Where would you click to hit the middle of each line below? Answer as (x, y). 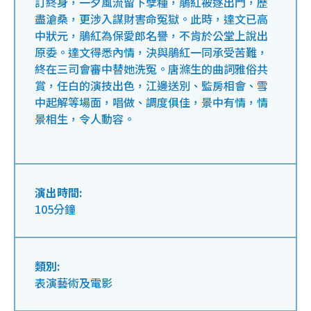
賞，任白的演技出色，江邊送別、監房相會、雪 (151, 85)
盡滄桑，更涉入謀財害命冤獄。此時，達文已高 (151, 19)
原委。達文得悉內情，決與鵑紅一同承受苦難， (151, 52)
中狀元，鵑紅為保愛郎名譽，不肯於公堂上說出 (151, 35)
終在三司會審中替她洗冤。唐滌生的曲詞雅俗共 (151, 69)
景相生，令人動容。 (85, 119)
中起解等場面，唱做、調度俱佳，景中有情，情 (151, 102)
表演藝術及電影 (74, 283)
